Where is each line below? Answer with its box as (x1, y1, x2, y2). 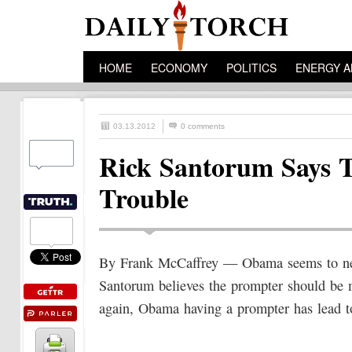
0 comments (181, 122, 225, 130)
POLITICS (226, 60, 277, 75)
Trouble (99, 178, 189, 218)
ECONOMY (151, 60, 207, 75)
